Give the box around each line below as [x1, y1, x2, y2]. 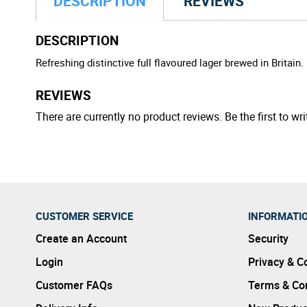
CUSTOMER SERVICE [36, 208, 133, 223]
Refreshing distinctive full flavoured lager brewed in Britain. [36, 55, 304, 69]
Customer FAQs [36, 277, 112, 293]
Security [248, 230, 288, 246]
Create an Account [36, 230, 127, 246]
